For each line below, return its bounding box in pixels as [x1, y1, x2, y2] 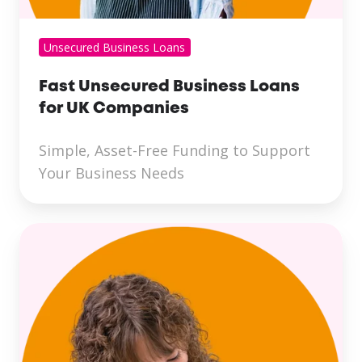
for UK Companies [39, 102, 189, 116]
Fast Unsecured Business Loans [39, 80, 300, 95]
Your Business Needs [39, 163, 184, 183]
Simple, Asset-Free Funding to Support [39, 141, 310, 161]
